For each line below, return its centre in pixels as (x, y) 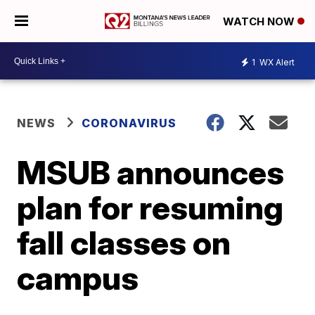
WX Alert (276, 62)
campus (78, 278)
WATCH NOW (260, 22)
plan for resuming (150, 207)
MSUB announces (151, 172)
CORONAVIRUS (129, 123)
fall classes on (124, 243)
